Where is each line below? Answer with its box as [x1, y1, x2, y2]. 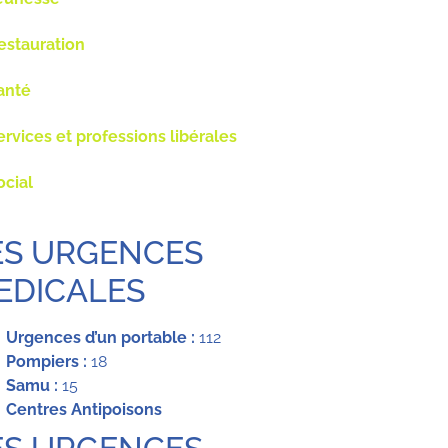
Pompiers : [5, 352, 87, 371]
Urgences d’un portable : [5, 328, 195, 347]
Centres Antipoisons [5, 400, 166, 419]
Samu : [5, 376, 58, 395]
